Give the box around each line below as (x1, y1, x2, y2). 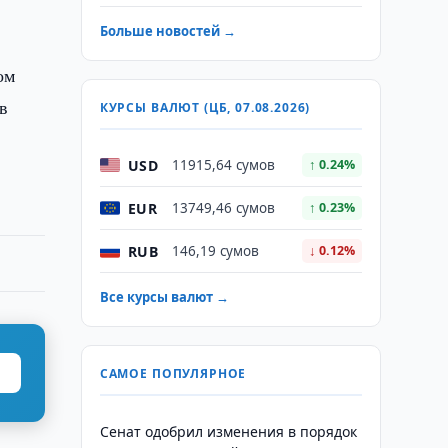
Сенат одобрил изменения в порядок (99, 422, 357, 441)
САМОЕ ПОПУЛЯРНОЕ (99, 365, 247, 382)
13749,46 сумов (171, 199, 275, 217)
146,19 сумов (171, 242, 259, 260)
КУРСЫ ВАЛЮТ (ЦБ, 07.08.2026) (99, 99, 311, 116)
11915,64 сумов (171, 156, 275, 174)
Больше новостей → (99, 22, 236, 40)
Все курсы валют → (99, 288, 229, 306)
